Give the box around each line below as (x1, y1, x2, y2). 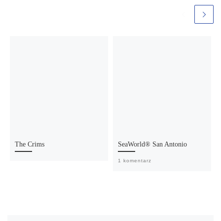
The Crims (15, 140, 45, 148)
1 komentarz (118, 157, 152, 163)
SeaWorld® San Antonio (118, 140, 187, 148)
